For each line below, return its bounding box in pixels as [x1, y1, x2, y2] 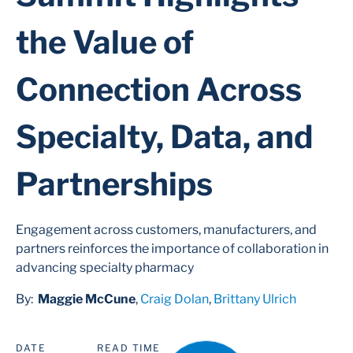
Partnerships [16, 165, 213, 203]
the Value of [16, 23, 194, 61]
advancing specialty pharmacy [16, 260, 194, 275]
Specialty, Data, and [16, 117, 313, 156]
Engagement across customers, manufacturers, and [16, 222, 317, 237]
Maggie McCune [38, 292, 136, 307]
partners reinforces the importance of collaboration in [16, 241, 329, 256]
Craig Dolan [140, 292, 209, 307]
